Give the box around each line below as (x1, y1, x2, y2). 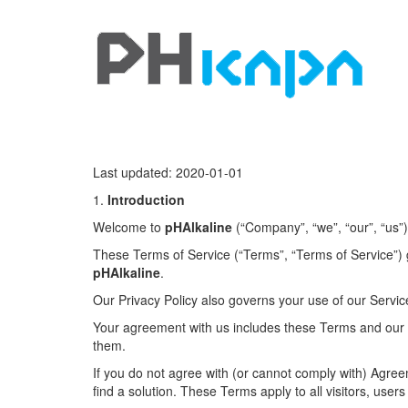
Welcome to (93, 218, 165, 236)
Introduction (107, 190, 185, 209)
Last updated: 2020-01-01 (93, 163, 243, 181)
